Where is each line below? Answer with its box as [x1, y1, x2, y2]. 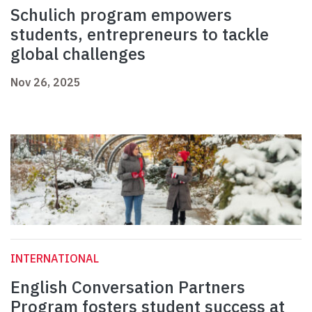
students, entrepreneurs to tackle [10, 23, 269, 46]
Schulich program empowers [10, 3, 232, 26]
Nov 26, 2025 [10, 75, 81, 90]
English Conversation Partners [10, 276, 245, 299]
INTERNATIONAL [10, 251, 99, 266]
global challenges [10, 42, 146, 65]
